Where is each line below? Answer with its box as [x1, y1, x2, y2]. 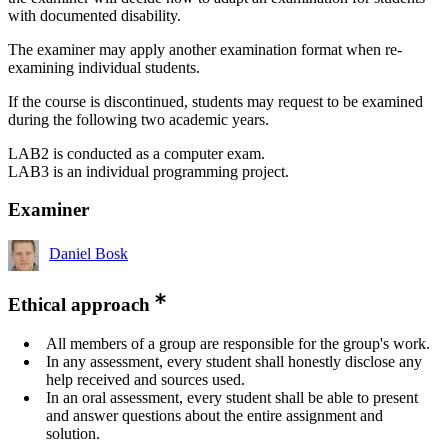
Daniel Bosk [49, 245, 128, 263]
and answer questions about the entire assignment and [46, 406, 383, 424]
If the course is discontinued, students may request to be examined [8, 92, 423, 110]
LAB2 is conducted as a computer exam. [8, 144, 265, 162]
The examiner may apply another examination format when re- [8, 40, 402, 58]
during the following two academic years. [8, 110, 269, 128]
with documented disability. [8, 6, 181, 24]
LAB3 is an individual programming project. [8, 162, 289, 180]
